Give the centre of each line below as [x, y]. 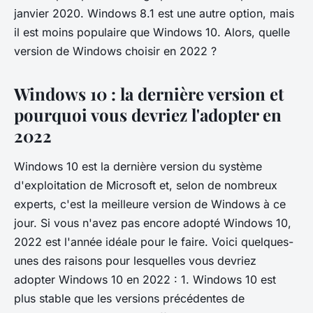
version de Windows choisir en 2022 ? [115, 51]
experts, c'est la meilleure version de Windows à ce [150, 204]
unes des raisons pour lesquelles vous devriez [135, 260]
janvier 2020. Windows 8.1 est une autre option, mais [154, 13]
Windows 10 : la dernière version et [149, 93]
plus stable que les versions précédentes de [129, 298]
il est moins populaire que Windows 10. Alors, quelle [152, 32]
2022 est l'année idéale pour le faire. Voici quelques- [154, 241]
